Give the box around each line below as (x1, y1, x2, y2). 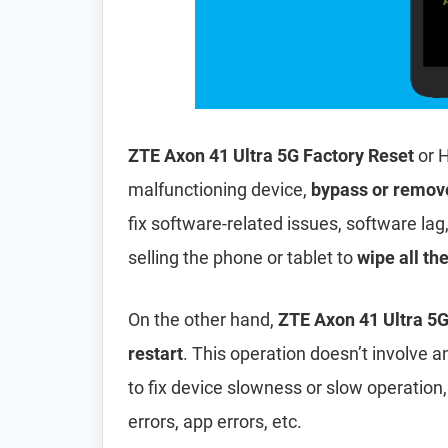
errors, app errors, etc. (128, 411, 302, 432)
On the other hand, (128, 309, 278, 330)
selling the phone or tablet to (128, 247, 357, 268)
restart (128, 343, 183, 364)
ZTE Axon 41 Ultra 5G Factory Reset (128, 145, 414, 166)
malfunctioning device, (128, 179, 311, 200)
